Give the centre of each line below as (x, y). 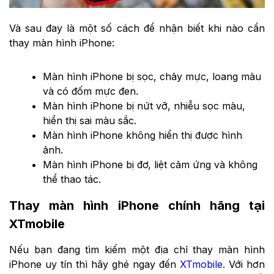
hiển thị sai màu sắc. (90, 120)
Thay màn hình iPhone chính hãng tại (137, 206)
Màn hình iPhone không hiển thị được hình (143, 135)
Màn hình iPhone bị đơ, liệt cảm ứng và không (150, 164)
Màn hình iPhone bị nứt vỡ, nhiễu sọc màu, (144, 106)
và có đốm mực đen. (91, 91)
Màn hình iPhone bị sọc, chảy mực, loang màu (152, 76)
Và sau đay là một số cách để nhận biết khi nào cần (137, 28)
